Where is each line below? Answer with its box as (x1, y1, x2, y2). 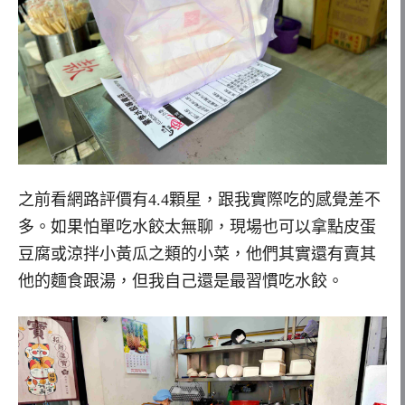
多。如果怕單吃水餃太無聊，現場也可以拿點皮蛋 (18, 217, 376, 236)
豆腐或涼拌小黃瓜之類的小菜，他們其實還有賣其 (18, 244, 376, 263)
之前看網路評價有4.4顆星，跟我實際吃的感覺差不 (18, 190, 381, 209)
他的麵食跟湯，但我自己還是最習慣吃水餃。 (18, 271, 344, 290)
